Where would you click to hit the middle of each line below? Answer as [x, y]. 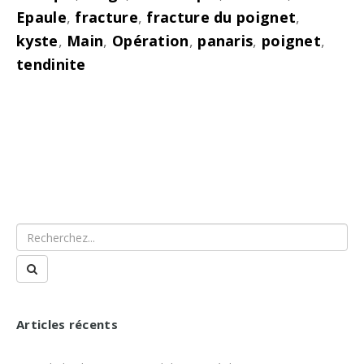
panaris [225, 41]
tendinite [51, 64]
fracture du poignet [221, 17]
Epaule [41, 17]
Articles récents [67, 324]
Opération [150, 41]
